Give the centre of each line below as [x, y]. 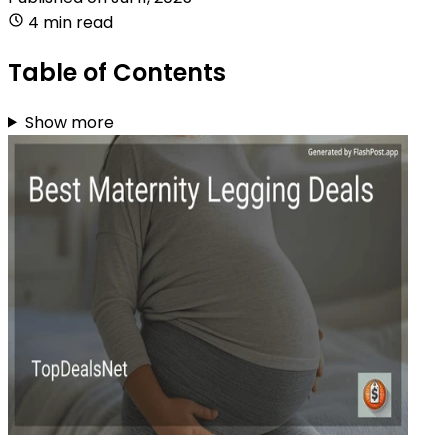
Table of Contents [117, 72]
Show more [69, 122]
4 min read [70, 22]
